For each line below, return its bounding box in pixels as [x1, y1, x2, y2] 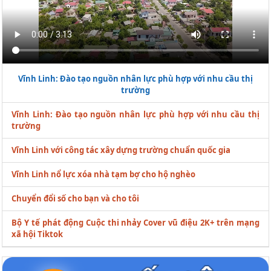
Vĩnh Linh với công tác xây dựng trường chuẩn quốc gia [11, 144, 230, 155]
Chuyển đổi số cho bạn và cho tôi [11, 192, 139, 204]
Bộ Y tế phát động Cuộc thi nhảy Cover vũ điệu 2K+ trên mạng [11, 217, 260, 228]
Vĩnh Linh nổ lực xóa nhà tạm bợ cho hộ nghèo [11, 168, 195, 180]
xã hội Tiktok [11, 228, 63, 240]
